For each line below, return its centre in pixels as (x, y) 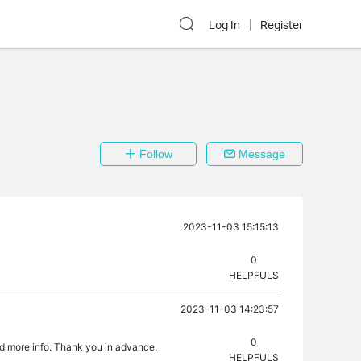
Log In (224, 25)
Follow (154, 154)
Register (282, 25)
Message (260, 154)
